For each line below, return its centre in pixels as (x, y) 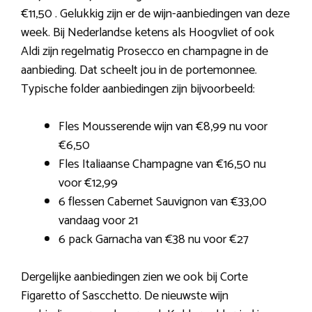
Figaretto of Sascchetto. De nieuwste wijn (125, 296)
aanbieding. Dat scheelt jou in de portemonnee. (139, 70)
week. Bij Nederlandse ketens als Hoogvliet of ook (148, 32)
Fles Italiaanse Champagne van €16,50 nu (162, 164)
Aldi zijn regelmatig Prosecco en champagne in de (145, 51)
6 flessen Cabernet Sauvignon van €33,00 (163, 202)
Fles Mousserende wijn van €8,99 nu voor (163, 126)
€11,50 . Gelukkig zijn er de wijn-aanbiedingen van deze (155, 14)
